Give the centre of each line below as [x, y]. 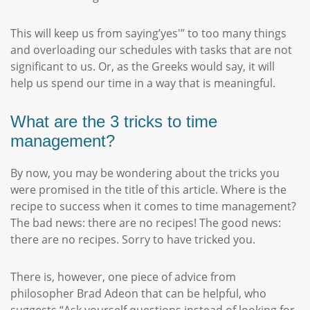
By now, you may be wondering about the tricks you [145, 173]
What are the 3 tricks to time [114, 121]
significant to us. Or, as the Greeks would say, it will [143, 66]
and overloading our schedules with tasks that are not [151, 50]
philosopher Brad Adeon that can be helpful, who [138, 293]
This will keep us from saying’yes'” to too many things [148, 33]
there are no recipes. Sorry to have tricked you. [133, 239]
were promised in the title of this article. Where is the [148, 190]
